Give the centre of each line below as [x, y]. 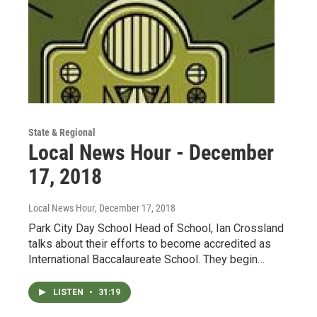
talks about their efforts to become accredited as [150, 243]
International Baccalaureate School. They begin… [146, 259]
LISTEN [69, 292]
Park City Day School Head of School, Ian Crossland [156, 228]
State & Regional [62, 132]
